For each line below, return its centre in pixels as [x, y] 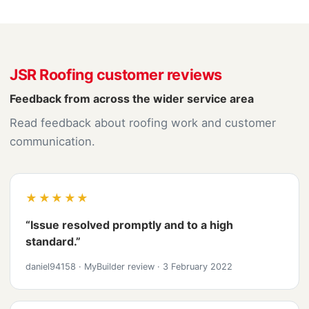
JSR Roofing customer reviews [116, 74]
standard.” [53, 241]
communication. [52, 141]
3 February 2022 [196, 267]
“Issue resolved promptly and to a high [129, 225]
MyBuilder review [119, 267]
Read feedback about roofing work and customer [143, 123]
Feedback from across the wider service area [132, 99]
